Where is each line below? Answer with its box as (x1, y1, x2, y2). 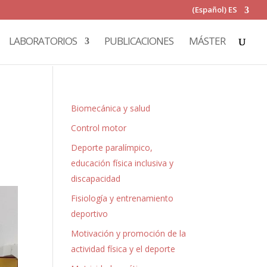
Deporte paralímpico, (71, 142, 153, 153)
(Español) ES (192, 4, 237, 15)
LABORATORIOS (9, 34, 77, 48)
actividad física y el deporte (71, 243, 176, 254)
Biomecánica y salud (71, 103, 151, 114)
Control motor (71, 122, 127, 133)
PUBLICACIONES (104, 34, 173, 48)
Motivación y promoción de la (71, 228, 187, 239)
